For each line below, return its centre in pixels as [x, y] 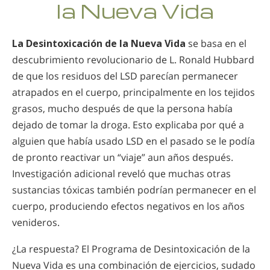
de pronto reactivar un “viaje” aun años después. [123, 157]
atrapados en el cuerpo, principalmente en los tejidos [133, 92]
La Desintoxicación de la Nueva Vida [99, 43]
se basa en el [216, 43]
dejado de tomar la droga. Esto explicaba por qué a [128, 124]
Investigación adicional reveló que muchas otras [121, 173]
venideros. [36, 222]
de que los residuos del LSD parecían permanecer [125, 76]
